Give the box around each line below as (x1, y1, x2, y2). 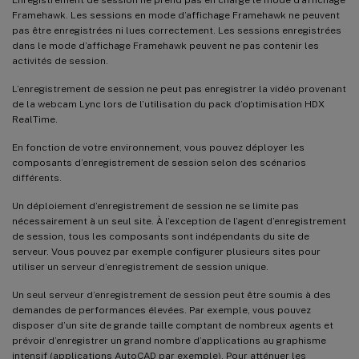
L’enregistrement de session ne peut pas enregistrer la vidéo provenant (12, 83, 346, 95)
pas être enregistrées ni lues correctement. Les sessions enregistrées (12, 24, 341, 36)
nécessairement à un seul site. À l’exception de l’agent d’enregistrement (12, 215, 346, 227)
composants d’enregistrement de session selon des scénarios (12, 156, 306, 168)
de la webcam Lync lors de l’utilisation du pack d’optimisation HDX (12, 98, 325, 110)
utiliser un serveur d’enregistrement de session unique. (12, 260, 268, 272)
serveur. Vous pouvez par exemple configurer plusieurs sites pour (12, 245, 321, 257)
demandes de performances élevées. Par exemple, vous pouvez (12, 304, 311, 316)
